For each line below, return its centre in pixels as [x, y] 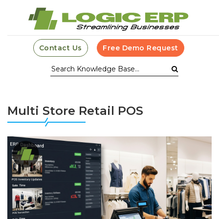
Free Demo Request [141, 48]
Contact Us [60, 48]
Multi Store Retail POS [75, 111]
